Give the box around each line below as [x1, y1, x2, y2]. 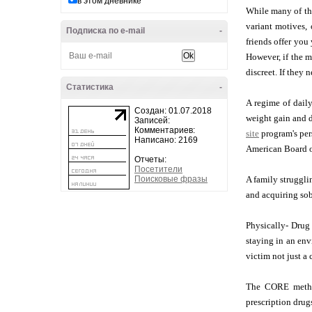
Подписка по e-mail [66, 26, 145, 36]
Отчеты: [134, 155, 166, 164]
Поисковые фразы [134, 174, 208, 184]
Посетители [134, 164, 182, 174]
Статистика [66, 82, 114, 92]
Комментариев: [134, 125, 195, 135]
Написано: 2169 [134, 135, 198, 145]
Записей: [134, 116, 170, 125]
